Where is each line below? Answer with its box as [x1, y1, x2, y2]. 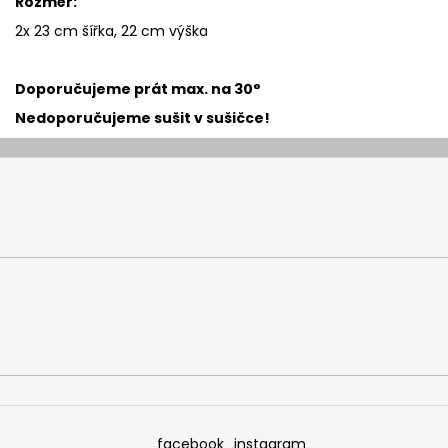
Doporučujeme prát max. [15, 78, 208, 99]
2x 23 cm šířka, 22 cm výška [15, 20, 208, 41]
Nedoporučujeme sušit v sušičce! [15, 107, 270, 128]
